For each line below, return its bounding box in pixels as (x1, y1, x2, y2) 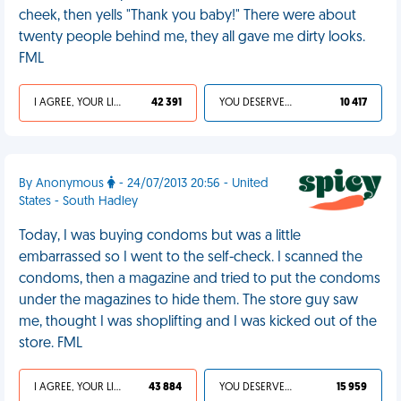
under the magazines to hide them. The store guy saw (19, 294, 358, 308)
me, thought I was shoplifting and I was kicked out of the (19, 315, 377, 329)
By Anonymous (19, 177, 107, 191)
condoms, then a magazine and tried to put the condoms (19, 272, 380, 286)
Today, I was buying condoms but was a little (19, 229, 301, 243)
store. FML (19, 337, 82, 351)
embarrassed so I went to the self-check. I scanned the (19, 251, 363, 265)
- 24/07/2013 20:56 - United (115, 177, 269, 191)
